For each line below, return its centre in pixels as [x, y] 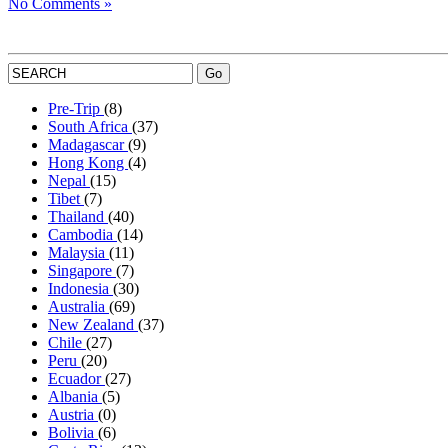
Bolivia [73, 433]
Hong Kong [88, 163]
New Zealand [93, 325]
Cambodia [82, 235]
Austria [73, 415]
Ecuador [76, 379]
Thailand [78, 217]
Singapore [82, 271]
